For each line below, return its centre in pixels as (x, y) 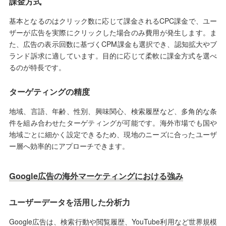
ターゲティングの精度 (49, 92)
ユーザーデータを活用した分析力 (69, 202)
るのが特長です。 (37, 67)
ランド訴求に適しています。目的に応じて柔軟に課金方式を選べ (113, 56)
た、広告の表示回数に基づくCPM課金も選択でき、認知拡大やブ (113, 44)
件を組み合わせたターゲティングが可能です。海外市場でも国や (113, 123)
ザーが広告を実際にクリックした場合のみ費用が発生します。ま (113, 33)
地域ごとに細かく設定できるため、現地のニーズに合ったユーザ (113, 134)
